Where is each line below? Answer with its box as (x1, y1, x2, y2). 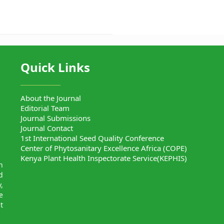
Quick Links (20, 58, 90, 75)
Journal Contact (20, 123, 73, 133)
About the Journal (20, 93, 81, 103)
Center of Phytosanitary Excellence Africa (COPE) (20, 143, 187, 153)
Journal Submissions (20, 113, 90, 123)
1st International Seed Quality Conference (20, 133, 164, 143)
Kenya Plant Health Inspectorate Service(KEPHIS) (20, 153, 187, 163)
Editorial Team (20, 103, 69, 113)
